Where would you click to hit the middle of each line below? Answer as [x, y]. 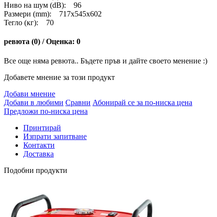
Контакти [39, 145]
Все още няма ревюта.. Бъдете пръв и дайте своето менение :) [106, 61]
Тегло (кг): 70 [29, 22]
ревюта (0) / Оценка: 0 [42, 42]
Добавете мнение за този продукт [59, 77]
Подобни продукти [36, 170]
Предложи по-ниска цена [46, 111]
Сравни [78, 102]
